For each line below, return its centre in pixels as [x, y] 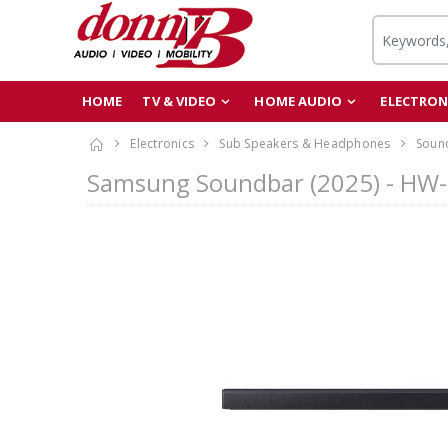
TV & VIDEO [179, 101]
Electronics [162, 143]
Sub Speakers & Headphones [305, 143]
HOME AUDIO [298, 101]
